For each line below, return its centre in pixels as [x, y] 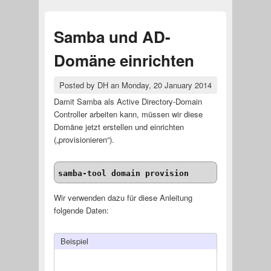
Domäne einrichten [124, 60]
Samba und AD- [112, 36]
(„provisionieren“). [84, 140]
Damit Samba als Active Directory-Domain [128, 102]
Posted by [78, 85]
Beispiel [74, 241]
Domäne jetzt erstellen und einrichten [119, 127]
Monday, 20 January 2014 [166, 85]
